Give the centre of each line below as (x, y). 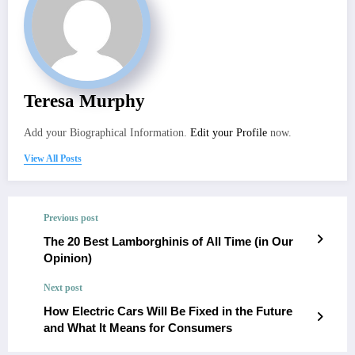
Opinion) (68, 258)
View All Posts (53, 158)
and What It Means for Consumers (138, 327)
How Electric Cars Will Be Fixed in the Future (168, 311)
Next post (63, 287)
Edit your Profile (229, 132)
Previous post (71, 218)
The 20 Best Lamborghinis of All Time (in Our (168, 241)
